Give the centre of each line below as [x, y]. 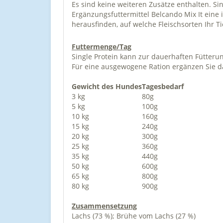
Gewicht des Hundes [107, 86]
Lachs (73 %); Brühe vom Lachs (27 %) [134, 216]
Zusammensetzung [104, 206]
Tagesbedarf [163, 86]
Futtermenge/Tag [102, 47]
